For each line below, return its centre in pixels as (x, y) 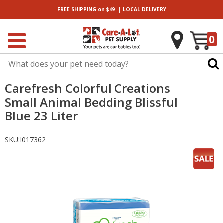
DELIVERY (153, 9)
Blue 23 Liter (41, 116)
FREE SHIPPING (76, 9)
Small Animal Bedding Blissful (91, 102)
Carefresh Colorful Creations (88, 88)
